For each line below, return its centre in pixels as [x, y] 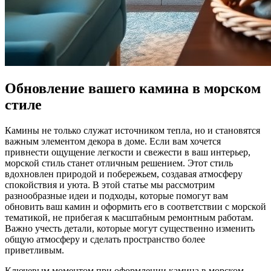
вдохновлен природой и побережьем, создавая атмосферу [124, 174]
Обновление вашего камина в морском [133, 88]
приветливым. [34, 250]
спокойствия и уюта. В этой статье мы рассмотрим [110, 184]
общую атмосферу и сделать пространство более [105, 239]
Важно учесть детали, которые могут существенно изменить [130, 228]
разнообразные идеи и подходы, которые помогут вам [116, 195]
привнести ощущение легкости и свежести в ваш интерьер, [128, 152]
